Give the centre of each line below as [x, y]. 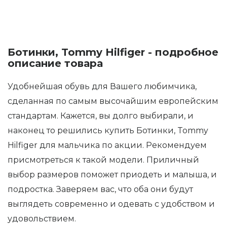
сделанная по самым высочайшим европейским [113, 101]
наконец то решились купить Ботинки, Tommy [108, 130]
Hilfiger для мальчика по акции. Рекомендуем [107, 145]
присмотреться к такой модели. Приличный [103, 160]
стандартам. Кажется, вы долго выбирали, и [101, 116]
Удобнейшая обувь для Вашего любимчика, [102, 86]
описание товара [55, 63]
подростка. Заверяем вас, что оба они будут [100, 189]
